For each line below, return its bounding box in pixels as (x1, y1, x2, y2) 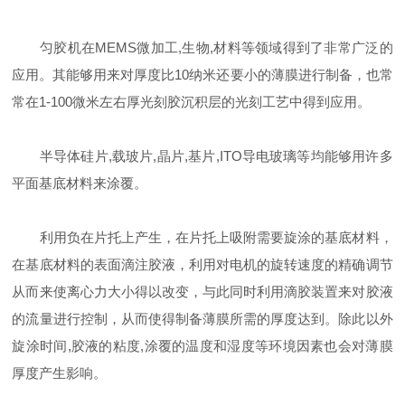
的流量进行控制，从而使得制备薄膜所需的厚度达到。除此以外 (12, 311, 393, 326)
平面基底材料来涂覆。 (12, 175, 148, 191)
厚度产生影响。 (12, 365, 108, 381)
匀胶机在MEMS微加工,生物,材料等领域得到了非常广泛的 (12, 40, 393, 55)
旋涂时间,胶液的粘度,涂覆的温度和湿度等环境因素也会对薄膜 (12, 338, 393, 353)
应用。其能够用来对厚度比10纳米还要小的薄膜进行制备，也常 (12, 67, 393, 82)
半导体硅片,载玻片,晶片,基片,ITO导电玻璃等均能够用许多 (12, 148, 393, 164)
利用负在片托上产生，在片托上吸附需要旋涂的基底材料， (12, 230, 393, 245)
